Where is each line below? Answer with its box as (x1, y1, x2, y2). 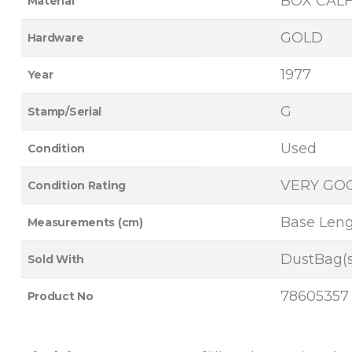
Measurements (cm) (27, 215, 143, 229)
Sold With (27, 252, 84, 266)
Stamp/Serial (27, 104, 102, 119)
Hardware (27, 31, 84, 45)
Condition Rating (27, 178, 126, 192)
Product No (27, 289, 93, 303)
